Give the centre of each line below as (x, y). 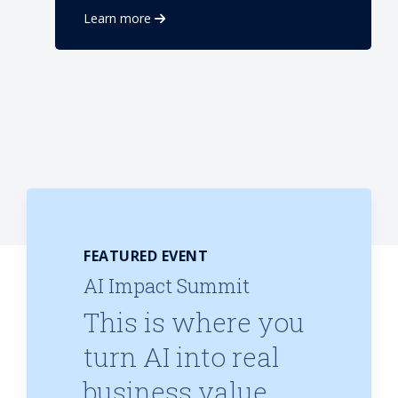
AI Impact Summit (167, 286)
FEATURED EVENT (146, 256)
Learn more (117, 18)
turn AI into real (182, 357)
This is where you (194, 322)
